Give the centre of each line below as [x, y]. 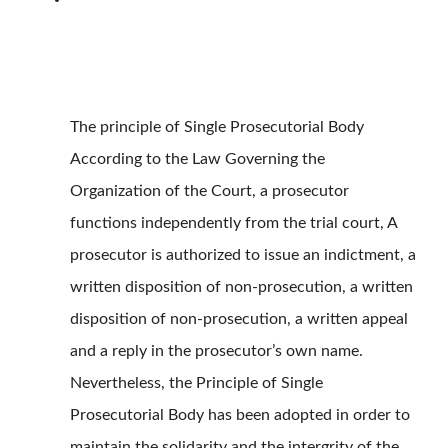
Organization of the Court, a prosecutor [209, 191]
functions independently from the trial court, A [233, 223]
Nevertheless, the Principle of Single [196, 383]
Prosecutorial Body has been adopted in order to [240, 415]
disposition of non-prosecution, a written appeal [239, 319]
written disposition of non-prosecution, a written [241, 287]
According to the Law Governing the [197, 159]
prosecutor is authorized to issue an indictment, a [243, 255]
